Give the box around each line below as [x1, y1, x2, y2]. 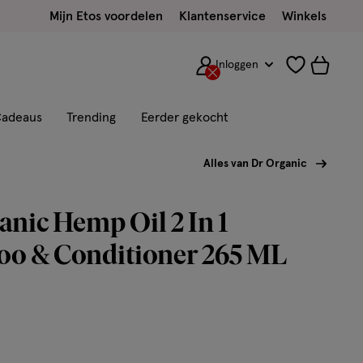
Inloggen [216, 59, 259, 70]
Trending [66, 111, 116, 124]
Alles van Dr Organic [203, 158, 307, 169]
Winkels [282, 10, 327, 23]
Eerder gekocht [141, 111, 228, 124]
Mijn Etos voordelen [49, 10, 163, 23]
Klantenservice [179, 10, 266, 23]
